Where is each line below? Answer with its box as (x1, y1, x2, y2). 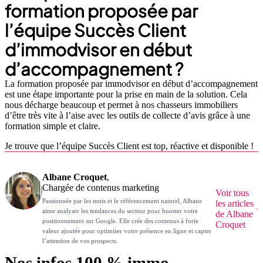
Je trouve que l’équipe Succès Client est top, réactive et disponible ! (5, 140, 254, 151)
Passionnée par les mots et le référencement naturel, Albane (42, 197, 202, 205)
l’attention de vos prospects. (42, 237, 118, 245)
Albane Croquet (42, 171, 107, 182)
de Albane (215, 209, 253, 220)
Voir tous (215, 188, 249, 198)
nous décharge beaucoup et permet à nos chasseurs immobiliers (5, 99, 238, 110)
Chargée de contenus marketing (42, 182, 159, 193)
